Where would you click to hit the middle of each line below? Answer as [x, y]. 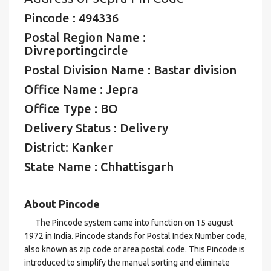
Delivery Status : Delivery [96, 128]
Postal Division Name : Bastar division [130, 70]
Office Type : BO [71, 109]
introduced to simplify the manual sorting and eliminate [127, 263]
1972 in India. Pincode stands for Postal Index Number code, [135, 236]
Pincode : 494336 [71, 18]
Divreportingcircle [76, 51]
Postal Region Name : [85, 37]
